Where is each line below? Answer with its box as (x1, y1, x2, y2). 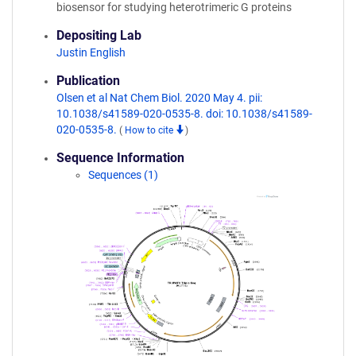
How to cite (125, 125, 176, 136)
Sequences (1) (88, 168, 158, 181)
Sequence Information (56, 150, 184, 165)
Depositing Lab (56, 28, 141, 43)
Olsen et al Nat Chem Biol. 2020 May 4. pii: (56, 91, 262, 104)
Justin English (56, 46, 126, 59)
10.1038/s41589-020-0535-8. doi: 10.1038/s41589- (56, 107, 312, 120)
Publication (56, 73, 120, 88)
